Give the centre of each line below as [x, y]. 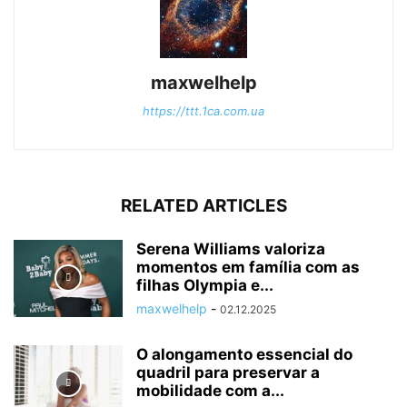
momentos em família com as [248, 267]
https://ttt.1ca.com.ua [203, 110]
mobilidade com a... [210, 390]
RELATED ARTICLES [203, 205]
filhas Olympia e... [205, 285]
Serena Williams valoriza [231, 248]
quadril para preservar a [228, 372]
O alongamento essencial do [244, 354]
